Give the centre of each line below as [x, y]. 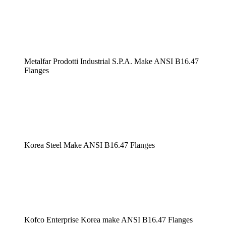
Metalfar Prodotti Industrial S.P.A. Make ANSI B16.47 [111, 61]
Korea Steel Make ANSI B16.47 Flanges [90, 145]
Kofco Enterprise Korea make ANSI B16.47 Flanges [108, 219]
